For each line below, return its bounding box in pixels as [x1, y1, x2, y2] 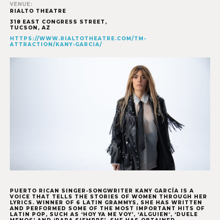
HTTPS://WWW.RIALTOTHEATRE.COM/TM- [10, 35, 146, 42]
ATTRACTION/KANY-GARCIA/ [10, 41, 102, 48]
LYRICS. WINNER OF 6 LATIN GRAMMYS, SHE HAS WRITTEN [10, 199, 202, 206]
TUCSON [10, 25, 38, 31]
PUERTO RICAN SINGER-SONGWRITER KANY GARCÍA [10, 187, 181, 194]
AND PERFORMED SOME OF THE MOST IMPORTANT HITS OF [10, 205, 205, 212]
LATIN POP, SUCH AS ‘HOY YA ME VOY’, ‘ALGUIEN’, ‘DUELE [10, 211, 198, 218]
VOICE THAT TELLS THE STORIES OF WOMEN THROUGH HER [10, 193, 207, 200]
